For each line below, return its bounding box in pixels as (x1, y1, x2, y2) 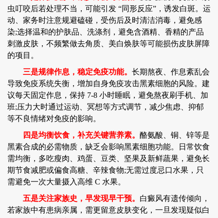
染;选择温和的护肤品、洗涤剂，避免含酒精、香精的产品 (7, 28, 204, 36)
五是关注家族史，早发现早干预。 (7, 194, 140, 202)
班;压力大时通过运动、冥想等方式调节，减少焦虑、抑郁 (7, 103, 204, 111)
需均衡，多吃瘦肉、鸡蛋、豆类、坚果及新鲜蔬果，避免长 (7, 154, 210, 163)
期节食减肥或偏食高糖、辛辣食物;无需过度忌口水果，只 (7, 166, 204, 174)
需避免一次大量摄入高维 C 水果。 (7, 178, 126, 186)
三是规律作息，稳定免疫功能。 (7, 68, 132, 76)
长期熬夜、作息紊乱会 (132, 68, 210, 76)
